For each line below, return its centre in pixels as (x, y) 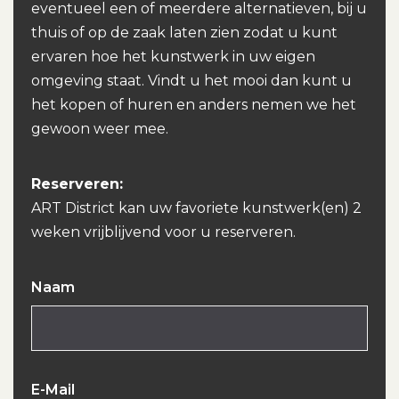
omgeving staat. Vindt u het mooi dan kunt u (191, 80)
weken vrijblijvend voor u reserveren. (163, 232)
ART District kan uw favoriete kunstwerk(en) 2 (196, 208)
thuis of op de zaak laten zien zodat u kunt (184, 32)
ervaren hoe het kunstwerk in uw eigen (173, 56)
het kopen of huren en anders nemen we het (194, 104)
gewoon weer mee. (100, 128)
